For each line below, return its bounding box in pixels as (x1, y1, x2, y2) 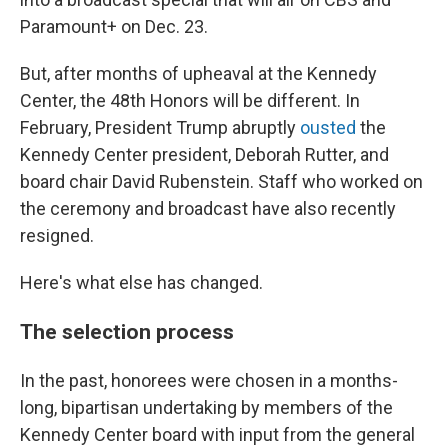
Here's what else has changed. (20, 271, 263, 293)
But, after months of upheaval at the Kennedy (20, 62, 377, 84)
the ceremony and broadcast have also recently (20, 197, 396, 219)
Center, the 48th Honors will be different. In (20, 89, 360, 111)
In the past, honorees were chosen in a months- (20, 369, 398, 391)
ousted (300, 116, 356, 138)
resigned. (20, 224, 94, 246)
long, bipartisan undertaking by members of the (20, 396, 393, 418)
